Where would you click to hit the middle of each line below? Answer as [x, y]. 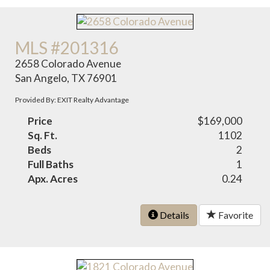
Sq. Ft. [43, 135]
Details [174, 215]
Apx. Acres [53, 178]
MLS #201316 [67, 47]
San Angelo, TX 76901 [66, 78]
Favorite [235, 215]
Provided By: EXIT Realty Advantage [72, 99]
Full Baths [51, 164]
